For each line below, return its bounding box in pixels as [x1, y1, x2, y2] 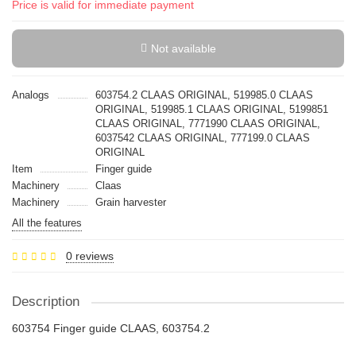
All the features [12, 217, 82, 229]
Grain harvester [95, 196, 166, 208]
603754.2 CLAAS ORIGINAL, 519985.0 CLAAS [95, 89, 313, 101]
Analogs [12, 89, 49, 101]
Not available [150, 42, 216, 55]
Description [12, 294, 79, 309]
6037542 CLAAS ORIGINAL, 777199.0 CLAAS [95, 132, 310, 144]
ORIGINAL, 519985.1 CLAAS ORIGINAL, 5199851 [95, 103, 328, 115]
